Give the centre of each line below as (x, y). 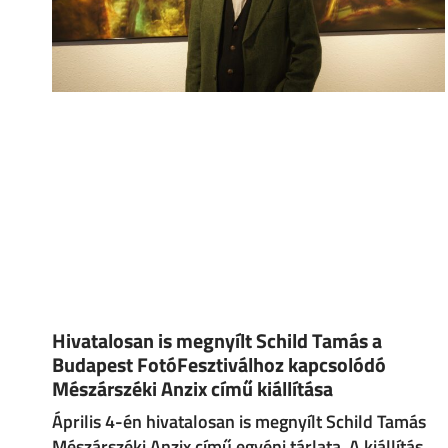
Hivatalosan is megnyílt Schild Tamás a (217, 340)
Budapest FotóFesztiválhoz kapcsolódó (219, 364)
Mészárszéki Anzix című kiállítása (192, 388)
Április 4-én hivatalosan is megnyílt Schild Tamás (239, 421)
